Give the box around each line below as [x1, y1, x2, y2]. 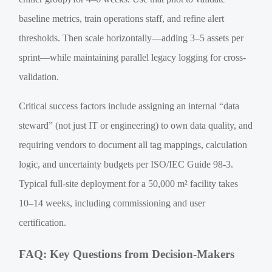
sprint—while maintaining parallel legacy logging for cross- [19, 52, 246, 63]
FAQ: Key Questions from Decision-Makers [19, 247, 235, 260]
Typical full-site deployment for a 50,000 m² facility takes [19, 178, 239, 189]
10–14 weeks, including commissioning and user [19, 197, 206, 208]
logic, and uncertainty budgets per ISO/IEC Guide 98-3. [19, 158, 234, 169]
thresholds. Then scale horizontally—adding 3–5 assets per [19, 32, 244, 43]
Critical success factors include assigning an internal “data [19, 100, 240, 111]
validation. [19, 71, 59, 82]
